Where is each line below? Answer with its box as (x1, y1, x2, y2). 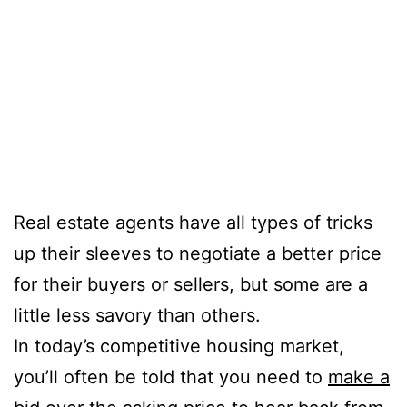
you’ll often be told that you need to (14, 366, 328, 389)
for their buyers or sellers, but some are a (14, 273, 368, 296)
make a (328, 366, 390, 389)
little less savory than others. (14, 304, 261, 327)
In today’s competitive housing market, (14, 335, 344, 358)
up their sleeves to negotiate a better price (14, 243, 382, 265)
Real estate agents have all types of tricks (14, 212, 372, 234)
